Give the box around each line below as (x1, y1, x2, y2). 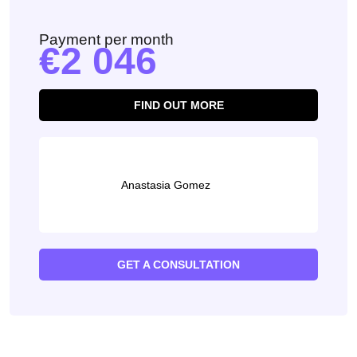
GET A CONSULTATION (117, 258, 240, 271)
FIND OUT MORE (133, 99, 224, 112)
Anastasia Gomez (121, 178, 210, 191)
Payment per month (39, 31, 174, 48)
